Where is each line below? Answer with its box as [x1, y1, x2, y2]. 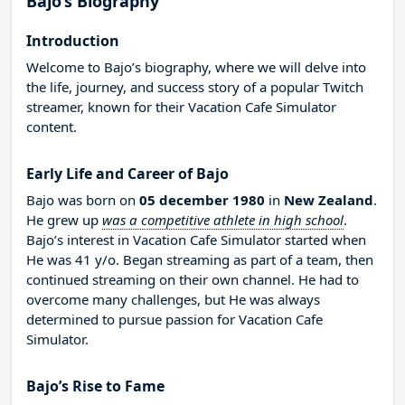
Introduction [26, 31, 119, 52]
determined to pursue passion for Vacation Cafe [26, 310, 323, 329]
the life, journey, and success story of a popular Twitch [26, 78, 363, 97]
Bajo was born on [26, 191, 139, 210]
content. [26, 118, 77, 137]
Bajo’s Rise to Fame [26, 376, 165, 397]
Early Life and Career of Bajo [26, 164, 229, 184]
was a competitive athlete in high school [102, 211, 344, 230]
